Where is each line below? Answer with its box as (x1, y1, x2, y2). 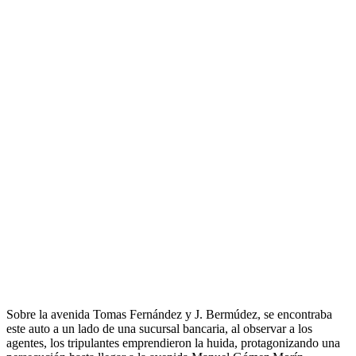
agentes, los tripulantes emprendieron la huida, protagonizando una (6, 335, 340, 350)
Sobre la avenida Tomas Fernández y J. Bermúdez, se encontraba (6, 307, 332, 321)
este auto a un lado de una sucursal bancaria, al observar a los (6, 321, 312, 335)
